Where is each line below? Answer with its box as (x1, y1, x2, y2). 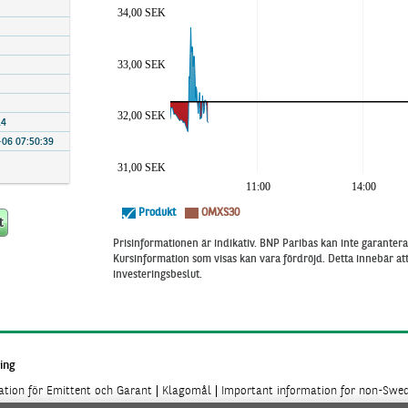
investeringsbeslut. (113, 270, 202, 280)
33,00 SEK (117, 58, 166, 71)
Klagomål (162, 385, 211, 397)
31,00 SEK (117, 161, 166, 174)
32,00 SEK (117, 109, 166, 122)
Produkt (138, 208, 176, 219)
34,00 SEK (117, 6, 166, 19)
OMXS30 (201, 208, 240, 219)
